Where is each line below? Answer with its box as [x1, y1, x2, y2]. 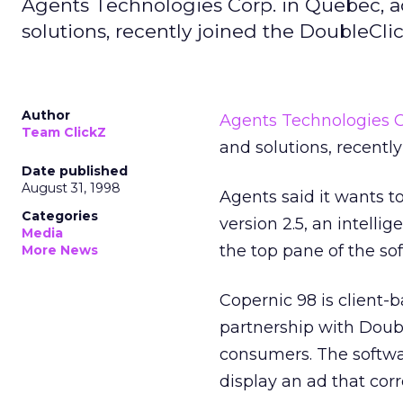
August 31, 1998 [22, 180, 121, 196]
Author [22, 107, 70, 123]
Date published [22, 163, 128, 179]
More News [22, 242, 98, 258]
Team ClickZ [22, 124, 106, 140]
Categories [22, 208, 98, 224]
